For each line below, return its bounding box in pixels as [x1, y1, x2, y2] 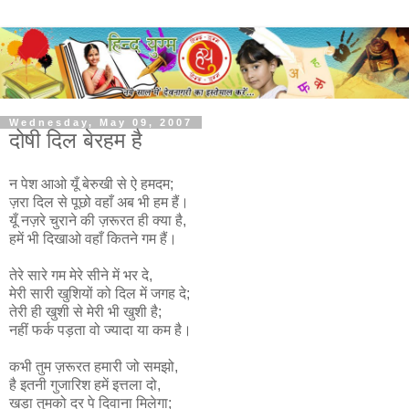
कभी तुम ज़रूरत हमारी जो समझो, [9, 358, 178, 374]
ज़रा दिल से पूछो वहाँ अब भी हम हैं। [9, 194, 189, 210]
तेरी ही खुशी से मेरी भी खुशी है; [9, 303, 162, 320]
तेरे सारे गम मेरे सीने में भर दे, [9, 267, 152, 283]
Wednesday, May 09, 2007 [9, 116, 193, 128]
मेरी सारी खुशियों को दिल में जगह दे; [9, 285, 190, 301]
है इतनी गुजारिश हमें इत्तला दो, [9, 376, 161, 393]
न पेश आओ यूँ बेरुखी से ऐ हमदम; [9, 175, 173, 192]
